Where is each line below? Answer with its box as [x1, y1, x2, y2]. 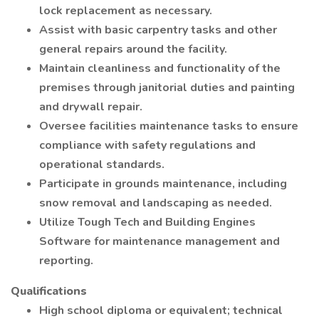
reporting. [39, 253, 93, 268]
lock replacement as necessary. [39, 3, 212, 19]
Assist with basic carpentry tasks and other [39, 22, 277, 38]
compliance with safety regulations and [39, 137, 256, 153]
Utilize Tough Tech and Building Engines [39, 214, 256, 230]
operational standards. [39, 157, 164, 172]
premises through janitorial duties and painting [39, 80, 295, 95]
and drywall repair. [39, 99, 142, 115]
